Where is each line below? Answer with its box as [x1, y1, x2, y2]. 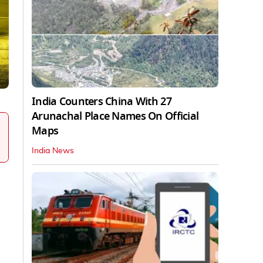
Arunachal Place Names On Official [32, 108, 199, 124]
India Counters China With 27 [32, 93, 171, 109]
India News [32, 146, 74, 155]
